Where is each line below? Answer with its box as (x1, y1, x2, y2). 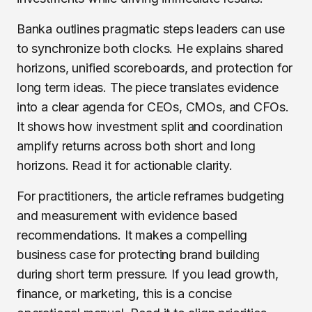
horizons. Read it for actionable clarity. (17, 158, 233, 173)
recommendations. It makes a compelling (17, 228, 248, 242)
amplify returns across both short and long (17, 139, 256, 153)
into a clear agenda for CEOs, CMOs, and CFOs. (17, 100, 289, 114)
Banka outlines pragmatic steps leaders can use (17, 22, 285, 36)
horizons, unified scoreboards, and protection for (17, 61, 293, 75)
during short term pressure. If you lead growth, (17, 267, 279, 281)
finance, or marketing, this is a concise (17, 286, 232, 301)
